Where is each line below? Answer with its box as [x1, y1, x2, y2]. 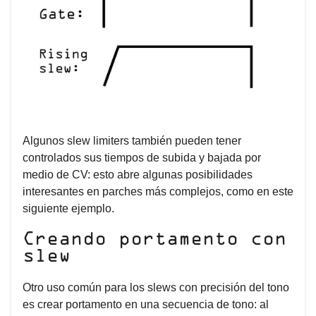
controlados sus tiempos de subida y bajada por [23, 152, 261, 164]
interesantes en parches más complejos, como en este [23, 186, 293, 197]
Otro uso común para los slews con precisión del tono [23, 281, 289, 293]
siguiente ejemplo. [23, 202, 114, 214]
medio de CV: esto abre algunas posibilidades [23, 169, 253, 181]
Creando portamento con [23, 231, 286, 248]
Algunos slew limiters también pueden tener [23, 135, 241, 147]
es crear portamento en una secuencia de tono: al [23, 298, 269, 310]
